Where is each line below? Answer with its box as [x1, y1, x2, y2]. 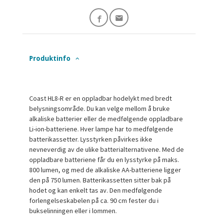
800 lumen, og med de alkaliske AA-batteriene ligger [29, 165, 182, 174]
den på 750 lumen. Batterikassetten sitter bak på [29, 175, 171, 184]
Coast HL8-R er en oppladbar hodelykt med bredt [29, 93, 172, 103]
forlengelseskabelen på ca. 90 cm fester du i [29, 196, 159, 205]
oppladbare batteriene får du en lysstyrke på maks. [29, 155, 180, 164]
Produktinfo [29, 54, 71, 63]
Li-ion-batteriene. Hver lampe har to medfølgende [29, 124, 174, 133]
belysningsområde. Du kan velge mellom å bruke [29, 104, 170, 113]
